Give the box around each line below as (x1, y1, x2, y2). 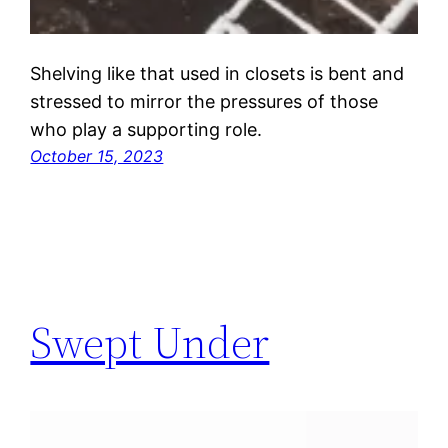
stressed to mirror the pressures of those (30, 90, 379, 112)
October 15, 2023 (30, 145, 164, 166)
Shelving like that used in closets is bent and (30, 62, 405, 84)
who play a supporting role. (30, 118, 263, 140)
